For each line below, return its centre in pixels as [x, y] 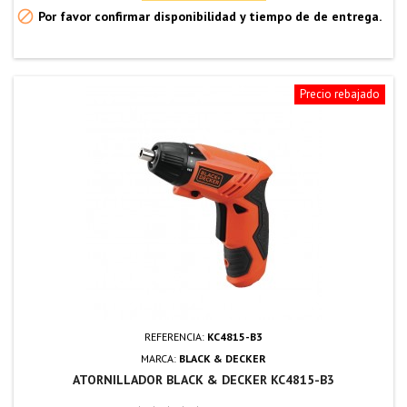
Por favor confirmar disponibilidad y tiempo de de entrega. [208, 16]
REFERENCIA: [176, 336]
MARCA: [160, 358]
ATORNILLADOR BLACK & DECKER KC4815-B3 [203, 379]
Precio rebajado [340, 94]
